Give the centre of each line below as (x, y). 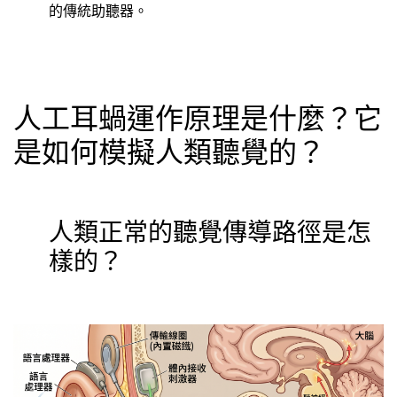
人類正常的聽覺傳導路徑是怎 (210, 232)
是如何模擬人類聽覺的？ (169, 152)
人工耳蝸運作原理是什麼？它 (198, 119)
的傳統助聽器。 (98, 11)
